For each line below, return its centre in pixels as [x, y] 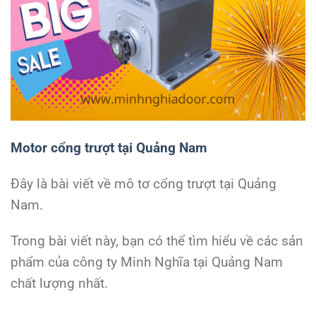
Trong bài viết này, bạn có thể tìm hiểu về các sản [157, 241]
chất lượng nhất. [59, 283]
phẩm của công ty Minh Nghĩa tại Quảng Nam [147, 262]
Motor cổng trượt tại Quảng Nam [109, 148]
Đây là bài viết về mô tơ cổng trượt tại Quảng [144, 183]
